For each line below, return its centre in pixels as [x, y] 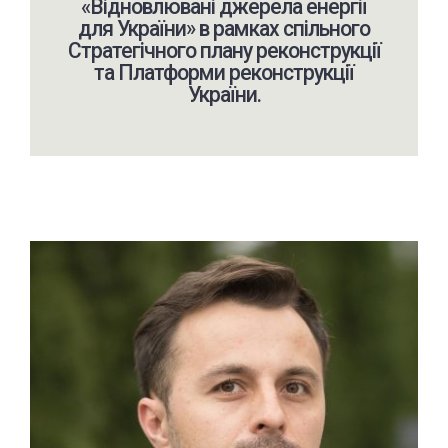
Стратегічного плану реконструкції [224, 50]
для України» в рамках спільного [224, 28]
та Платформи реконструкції [224, 72]
